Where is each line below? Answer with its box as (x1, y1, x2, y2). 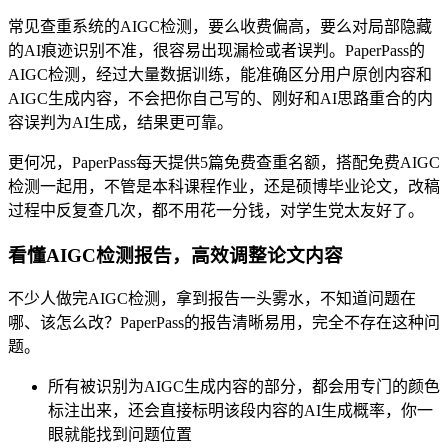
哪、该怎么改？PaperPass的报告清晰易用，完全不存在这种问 (8, 314, 440, 332)
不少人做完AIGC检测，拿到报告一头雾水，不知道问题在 (8, 290, 416, 308)
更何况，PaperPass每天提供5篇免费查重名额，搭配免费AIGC (8, 153, 440, 171)
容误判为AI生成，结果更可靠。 (8, 113, 233, 131)
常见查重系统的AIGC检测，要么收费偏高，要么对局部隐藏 (8, 17, 432, 35)
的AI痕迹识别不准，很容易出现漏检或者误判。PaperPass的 (8, 41, 425, 59)
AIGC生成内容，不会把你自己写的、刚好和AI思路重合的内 (8, 89, 433, 107)
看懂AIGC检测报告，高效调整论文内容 (8, 244, 343, 266)
